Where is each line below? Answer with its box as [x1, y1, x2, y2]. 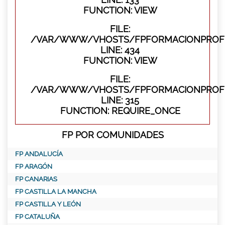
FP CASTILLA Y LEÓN [15, 200, 81, 208]
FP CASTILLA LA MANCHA [15, 188, 96, 196]
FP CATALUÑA [15, 213, 60, 221]
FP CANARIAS [15, 175, 57, 183]
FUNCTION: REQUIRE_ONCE [60, 105, 180, 117]
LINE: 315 [101, 95, 139, 106]
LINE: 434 [100, 45, 140, 56]
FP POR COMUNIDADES [61, 130, 164, 141]
